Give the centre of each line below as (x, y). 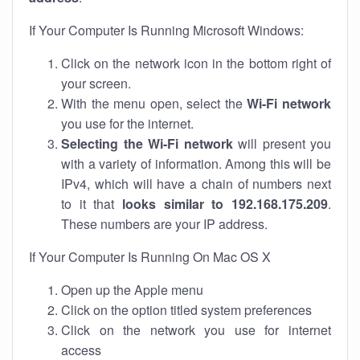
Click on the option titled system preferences (186, 310)
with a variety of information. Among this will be (196, 164)
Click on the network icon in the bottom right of (196, 63)
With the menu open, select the (154, 103)
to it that (92, 204)
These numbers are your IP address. (164, 224)
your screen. (96, 83)
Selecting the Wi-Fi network (147, 143)
